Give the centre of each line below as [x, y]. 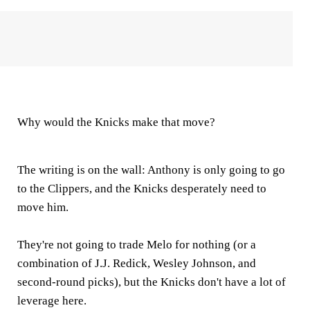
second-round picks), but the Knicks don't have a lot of [152, 282]
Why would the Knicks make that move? [116, 122]
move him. [43, 207]
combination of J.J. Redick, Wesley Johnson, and [137, 263]
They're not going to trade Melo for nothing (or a [137, 244]
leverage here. [52, 300]
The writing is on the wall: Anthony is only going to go [151, 170]
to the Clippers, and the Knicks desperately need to [142, 188]
